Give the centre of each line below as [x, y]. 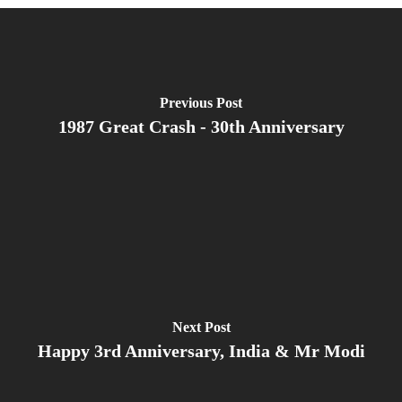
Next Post [201, 327]
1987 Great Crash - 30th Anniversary [201, 127]
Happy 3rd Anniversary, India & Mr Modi [201, 351]
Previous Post [201, 102]
